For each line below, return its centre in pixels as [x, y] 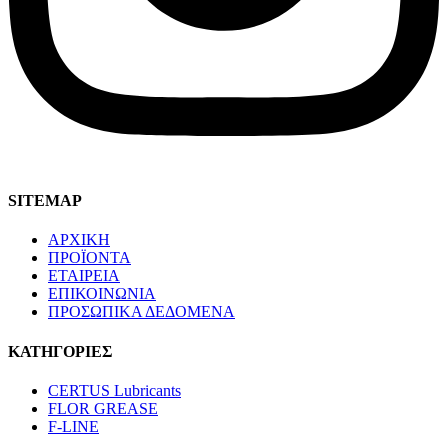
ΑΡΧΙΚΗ [79, 240]
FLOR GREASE [103, 408]
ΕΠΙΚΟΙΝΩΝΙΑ [102, 294]
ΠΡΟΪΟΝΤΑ [89, 258]
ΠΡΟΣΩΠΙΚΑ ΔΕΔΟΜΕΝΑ [141, 312]
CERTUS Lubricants [114, 390]
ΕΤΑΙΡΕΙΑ [84, 276]
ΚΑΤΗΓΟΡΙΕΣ [60, 351]
